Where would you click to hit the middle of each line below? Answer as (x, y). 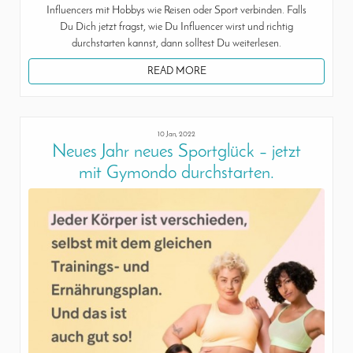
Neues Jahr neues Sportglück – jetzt (176, 152)
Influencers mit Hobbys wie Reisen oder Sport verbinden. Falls (176, 11)
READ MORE (176, 72)
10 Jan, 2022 (176, 134)
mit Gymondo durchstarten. (176, 173)
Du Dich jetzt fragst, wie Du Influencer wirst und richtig (176, 28)
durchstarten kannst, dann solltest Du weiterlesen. (176, 44)
